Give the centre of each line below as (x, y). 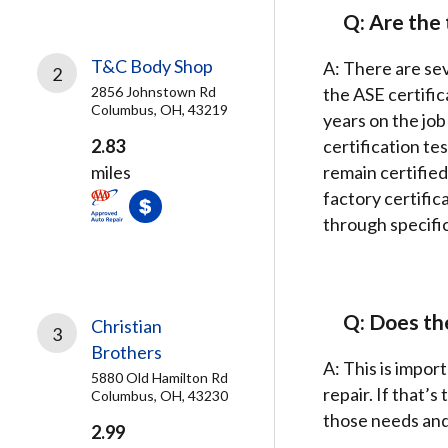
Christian (126, 326)
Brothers (126, 352)
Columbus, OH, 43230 (159, 395)
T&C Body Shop (152, 66)
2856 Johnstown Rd (153, 91)
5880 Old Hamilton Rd (159, 377)
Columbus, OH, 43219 (159, 109)
